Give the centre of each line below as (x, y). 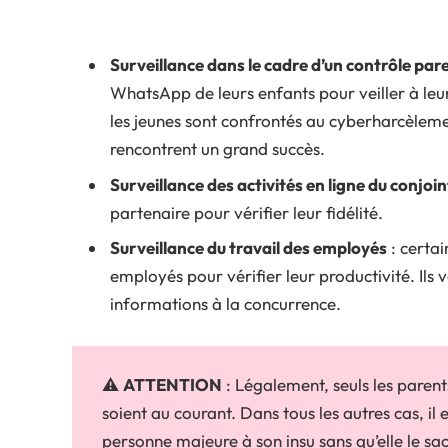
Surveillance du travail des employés (248, 248)
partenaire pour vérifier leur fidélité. (246, 212)
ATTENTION (172, 385)
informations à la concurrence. (225, 304)
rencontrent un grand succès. (217, 149)
